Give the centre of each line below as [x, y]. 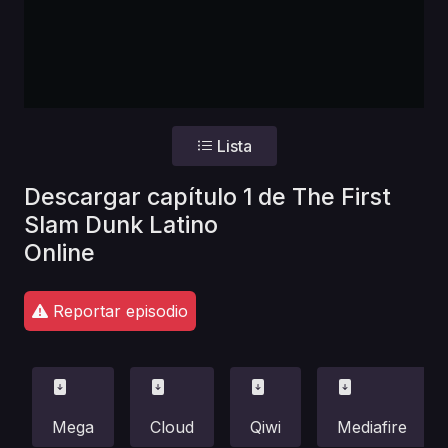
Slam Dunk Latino [121, 225]
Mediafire [372, 427]
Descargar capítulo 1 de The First [207, 197]
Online [59, 253]
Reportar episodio [118, 311]
